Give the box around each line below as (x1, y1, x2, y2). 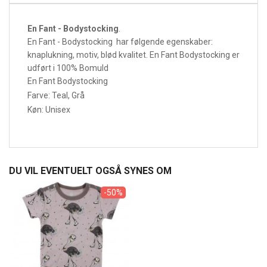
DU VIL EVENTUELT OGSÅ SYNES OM (9, 165, 172, 177)
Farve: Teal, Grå (27, 91, 85, 101)
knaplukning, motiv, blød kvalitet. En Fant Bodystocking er (27, 50, 240, 60)
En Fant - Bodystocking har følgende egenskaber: (27, 37, 213, 47)
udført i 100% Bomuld (27, 63, 108, 73)
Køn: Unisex (27, 105, 70, 115)
